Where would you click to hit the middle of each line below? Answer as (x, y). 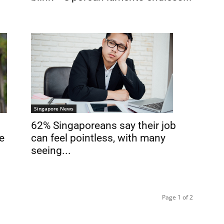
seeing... (51, 150)
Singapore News (54, 108)
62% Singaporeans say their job (103, 125)
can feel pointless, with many (98, 138)
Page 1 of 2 (177, 197)
